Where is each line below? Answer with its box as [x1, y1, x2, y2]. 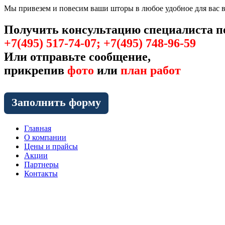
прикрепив [4, 63, 67, 77]
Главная [24, 124, 51, 133]
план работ [121, 63, 181, 77]
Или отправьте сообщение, [4, 50, 151, 63]
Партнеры [24, 160, 59, 169]
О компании [24, 133, 66, 142]
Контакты [24, 169, 58, 178]
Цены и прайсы [24, 142, 78, 151]
